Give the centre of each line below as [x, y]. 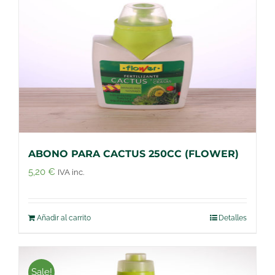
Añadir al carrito [64, 218]
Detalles [233, 218]
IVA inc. [71, 172]
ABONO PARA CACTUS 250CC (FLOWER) [134, 153]
